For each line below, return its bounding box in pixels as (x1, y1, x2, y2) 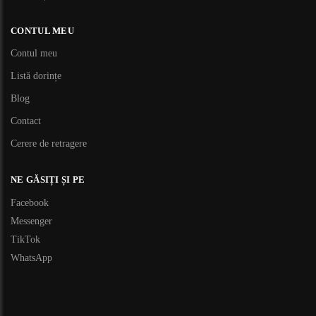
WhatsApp (11, 252, 52, 263)
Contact (11, 116, 41, 126)
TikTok (11, 233, 40, 245)
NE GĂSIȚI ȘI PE (11, 174, 85, 185)
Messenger (11, 215, 52, 226)
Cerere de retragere (11, 138, 87, 149)
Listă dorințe (11, 71, 61, 81)
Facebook (11, 197, 49, 208)
